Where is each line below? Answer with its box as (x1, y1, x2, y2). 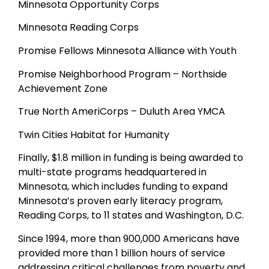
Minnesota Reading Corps (18, 20, 139, 35)
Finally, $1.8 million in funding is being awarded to (18, 151, 243, 165)
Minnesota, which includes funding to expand (18, 180, 228, 194)
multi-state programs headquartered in (18, 165, 207, 180)
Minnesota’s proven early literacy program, (18, 194, 223, 208)
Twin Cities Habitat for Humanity (18, 127, 169, 142)
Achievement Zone (18, 81, 107, 95)
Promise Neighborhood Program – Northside (18, 67, 227, 81)
